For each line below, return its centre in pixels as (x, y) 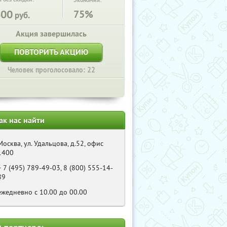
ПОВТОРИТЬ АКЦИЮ (51, 52)
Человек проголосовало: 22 (51, 70)
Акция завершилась (51, 34)
